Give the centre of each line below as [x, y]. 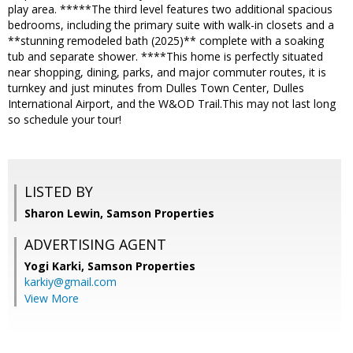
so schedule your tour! [65, 120]
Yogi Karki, [56, 266]
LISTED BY [59, 192]
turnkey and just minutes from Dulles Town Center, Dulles [156, 88]
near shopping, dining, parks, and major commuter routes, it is [167, 72]
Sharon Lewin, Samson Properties [119, 214]
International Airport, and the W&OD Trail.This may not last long [172, 104]
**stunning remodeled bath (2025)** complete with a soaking [166, 41]
